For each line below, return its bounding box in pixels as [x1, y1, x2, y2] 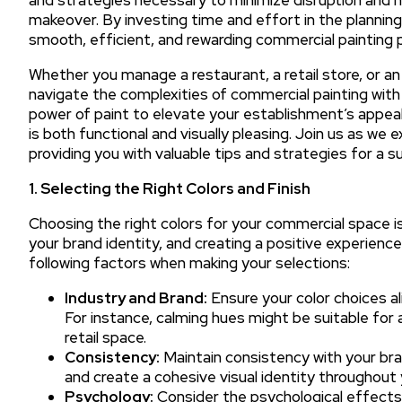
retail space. [65, 327, 146, 347]
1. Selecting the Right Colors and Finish [29, 178, 310, 198]
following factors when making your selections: [29, 252, 350, 273]
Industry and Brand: [65, 287, 207, 308]
